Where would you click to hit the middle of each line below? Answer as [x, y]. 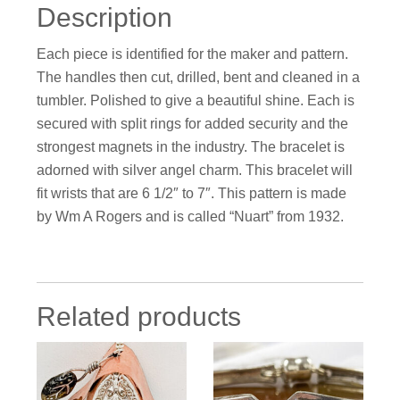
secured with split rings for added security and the [193, 124]
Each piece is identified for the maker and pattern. [193, 54]
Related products [139, 317]
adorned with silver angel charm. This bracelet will [195, 171]
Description [105, 18]
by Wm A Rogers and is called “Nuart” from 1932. [191, 217]
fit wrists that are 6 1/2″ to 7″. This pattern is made [192, 194]
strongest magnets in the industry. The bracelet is [191, 147]
